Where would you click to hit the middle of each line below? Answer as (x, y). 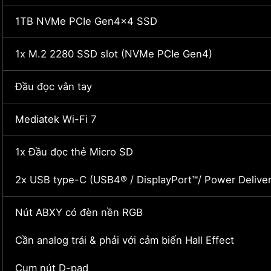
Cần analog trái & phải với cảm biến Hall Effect (125, 240)
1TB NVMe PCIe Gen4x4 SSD (86, 21)
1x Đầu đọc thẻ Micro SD (74, 152)
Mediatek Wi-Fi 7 (56, 119)
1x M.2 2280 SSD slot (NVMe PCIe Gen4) (114, 54)
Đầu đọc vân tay (54, 87)
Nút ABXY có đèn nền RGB (79, 213)
